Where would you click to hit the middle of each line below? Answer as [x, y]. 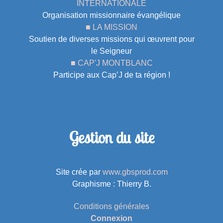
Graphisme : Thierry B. [111, 184]
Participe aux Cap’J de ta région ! [111, 75]
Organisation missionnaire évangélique [111, 15]
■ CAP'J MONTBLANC [111, 63]
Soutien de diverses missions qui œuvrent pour [111, 39]
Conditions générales [111, 207]
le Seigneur [111, 51]
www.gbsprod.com [135, 172]
